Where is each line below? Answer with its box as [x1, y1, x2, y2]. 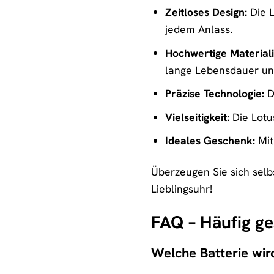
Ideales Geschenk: [165, 133, 255, 148]
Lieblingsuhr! [151, 182, 212, 196]
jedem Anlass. [165, 22, 232, 37]
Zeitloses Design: [165, 5, 247, 20]
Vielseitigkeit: [165, 109, 229, 124]
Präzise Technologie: [165, 86, 264, 101]
